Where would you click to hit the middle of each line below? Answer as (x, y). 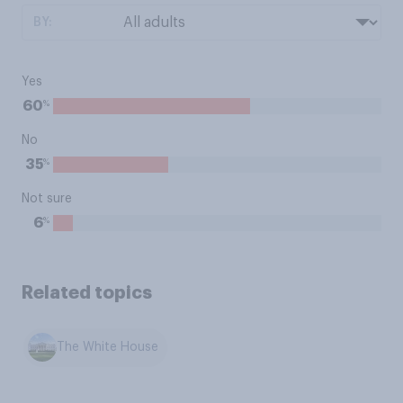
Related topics (87, 292)
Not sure (47, 199)
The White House (108, 348)
